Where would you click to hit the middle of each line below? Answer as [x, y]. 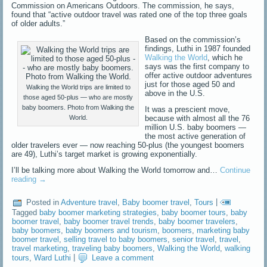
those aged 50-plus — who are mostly [78, 97]
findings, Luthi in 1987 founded [198, 49]
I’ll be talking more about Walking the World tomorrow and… [116, 170]
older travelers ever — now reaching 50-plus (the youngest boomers [128, 145]
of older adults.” [38, 24]
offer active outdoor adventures [199, 76]
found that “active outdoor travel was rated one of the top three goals [130, 15]
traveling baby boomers [113, 249]
